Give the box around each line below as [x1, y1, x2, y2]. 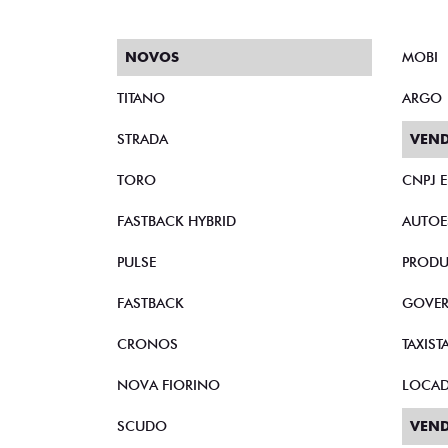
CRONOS [117, 336, 178, 352]
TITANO [117, 90, 165, 106]
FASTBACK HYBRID [117, 213, 236, 229]
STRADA [117, 131, 168, 147]
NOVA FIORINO [117, 377, 220, 393]
